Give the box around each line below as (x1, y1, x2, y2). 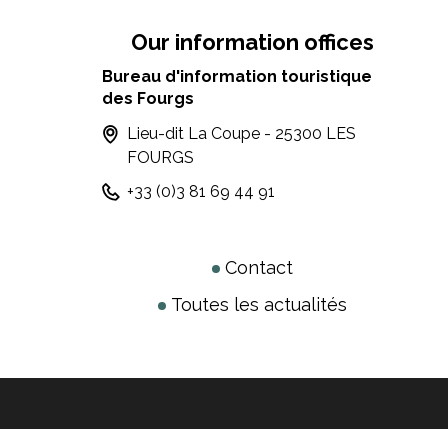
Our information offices (130, 29, 374, 56)
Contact (224, 257, 293, 279)
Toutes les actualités (170, 294, 347, 316)
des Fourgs (102, 89, 195, 109)
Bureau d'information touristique (102, 67, 373, 87)
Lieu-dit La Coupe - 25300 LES (127, 124, 357, 144)
